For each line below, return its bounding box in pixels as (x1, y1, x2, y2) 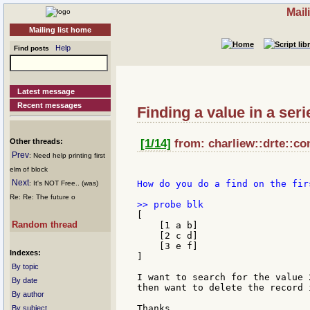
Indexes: (10, 248, 41, 257)
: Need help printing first (29, 152, 105, 159)
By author (12, 290, 44, 298)
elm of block (10, 165, 48, 173)
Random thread (12, 219, 77, 230)
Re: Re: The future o (10, 193, 75, 201)
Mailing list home (29, 26, 91, 34)
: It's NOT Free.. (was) (29, 179, 98, 187)
